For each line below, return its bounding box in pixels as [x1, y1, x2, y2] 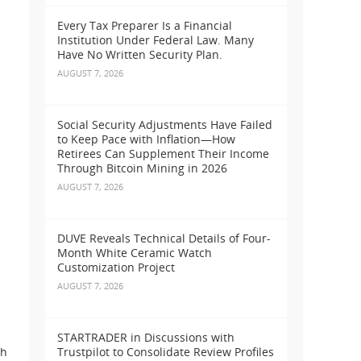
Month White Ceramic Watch [57, 245, 212, 261]
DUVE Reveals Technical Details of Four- [57, 230, 271, 247]
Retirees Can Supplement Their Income [57, 146, 269, 162]
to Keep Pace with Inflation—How [57, 131, 235, 147]
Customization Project [57, 259, 175, 276]
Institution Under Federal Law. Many [57, 32, 254, 48]
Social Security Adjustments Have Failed [57, 117, 272, 133]
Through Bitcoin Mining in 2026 [57, 160, 227, 176]
